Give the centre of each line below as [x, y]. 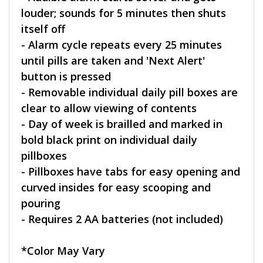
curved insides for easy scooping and [116, 188]
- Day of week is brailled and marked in [122, 124]
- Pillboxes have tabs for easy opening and [131, 172]
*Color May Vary [63, 251]
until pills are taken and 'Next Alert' [113, 61]
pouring [41, 203]
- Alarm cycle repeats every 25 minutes [122, 45]
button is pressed [66, 77]
